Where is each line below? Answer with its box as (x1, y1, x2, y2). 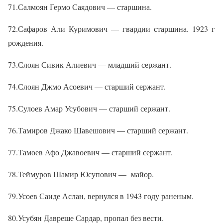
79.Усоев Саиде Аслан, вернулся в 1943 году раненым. (8, 191, 194, 202)
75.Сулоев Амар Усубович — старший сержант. (8, 103, 170, 114)
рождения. (8, 37, 43, 48)
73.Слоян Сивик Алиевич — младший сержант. (8, 59, 171, 70)
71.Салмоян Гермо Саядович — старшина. (8, 1, 152, 12)
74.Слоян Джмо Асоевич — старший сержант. (8, 81, 166, 92)
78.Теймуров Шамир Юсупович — (8, 169, 126, 180)
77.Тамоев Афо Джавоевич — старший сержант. (8, 147, 173, 158)
